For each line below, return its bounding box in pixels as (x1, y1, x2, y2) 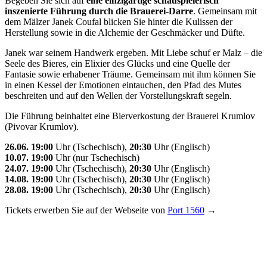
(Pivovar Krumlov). (5, 121, 79, 132)
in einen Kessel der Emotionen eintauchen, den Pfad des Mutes (5, 79, 241, 90)
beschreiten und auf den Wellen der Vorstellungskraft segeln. (5, 90, 232, 101)
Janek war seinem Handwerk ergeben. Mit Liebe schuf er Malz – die (5, 47, 262, 58)
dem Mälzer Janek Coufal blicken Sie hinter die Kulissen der (5, 16, 232, 27)
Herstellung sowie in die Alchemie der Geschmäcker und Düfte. (5, 27, 245, 38)
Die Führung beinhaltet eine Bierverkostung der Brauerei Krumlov (5, 110, 255, 121)
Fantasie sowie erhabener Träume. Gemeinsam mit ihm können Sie (5, 69, 256, 79)
